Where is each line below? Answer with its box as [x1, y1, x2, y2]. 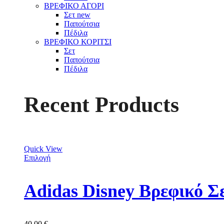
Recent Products [24, 92, 179, 117]
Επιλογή [24, 153, 50, 162]
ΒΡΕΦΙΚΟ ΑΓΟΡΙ [44, 1, 104, 10]
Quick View [24, 144, 62, 153]
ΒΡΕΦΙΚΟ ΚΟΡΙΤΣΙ [44, 37, 111, 46]
